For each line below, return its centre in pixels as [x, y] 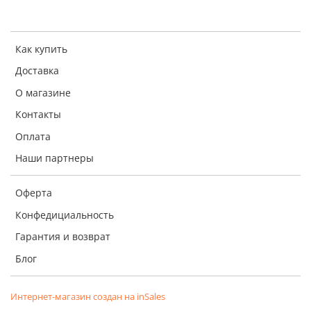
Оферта [34, 193]
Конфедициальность [65, 215]
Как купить [41, 49]
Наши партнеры [54, 158]
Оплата [33, 136]
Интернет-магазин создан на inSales [88, 296]
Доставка [37, 71]
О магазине [43, 92]
